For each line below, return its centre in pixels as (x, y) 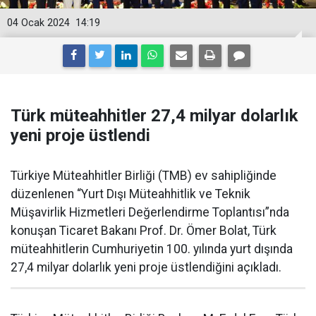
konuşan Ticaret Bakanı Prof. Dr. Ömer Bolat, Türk (144, 231)
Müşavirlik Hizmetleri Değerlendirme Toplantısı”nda (150, 212)
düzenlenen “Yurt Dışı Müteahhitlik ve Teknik (130, 194)
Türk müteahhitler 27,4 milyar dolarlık (154, 116)
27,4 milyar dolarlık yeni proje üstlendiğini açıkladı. (146, 267)
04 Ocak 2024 (38, 23)
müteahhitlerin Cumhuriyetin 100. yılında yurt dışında (152, 249)
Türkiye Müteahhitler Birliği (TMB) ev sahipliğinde (144, 176)
